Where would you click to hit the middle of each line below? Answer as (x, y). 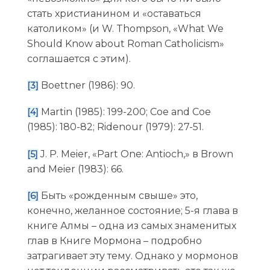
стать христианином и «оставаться (114, 14)
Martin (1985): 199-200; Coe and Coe (124, 112)
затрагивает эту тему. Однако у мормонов (132, 256)
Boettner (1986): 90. (86, 86)
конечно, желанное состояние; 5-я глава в (132, 210)
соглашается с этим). (79, 59)
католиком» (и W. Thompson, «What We (125, 29)
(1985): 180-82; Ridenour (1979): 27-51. (115, 127)
